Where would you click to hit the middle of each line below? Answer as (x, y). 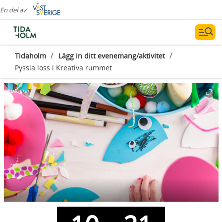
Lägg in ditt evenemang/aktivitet (112, 56)
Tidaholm (30, 56)
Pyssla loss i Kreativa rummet (63, 68)
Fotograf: (20, 90)
